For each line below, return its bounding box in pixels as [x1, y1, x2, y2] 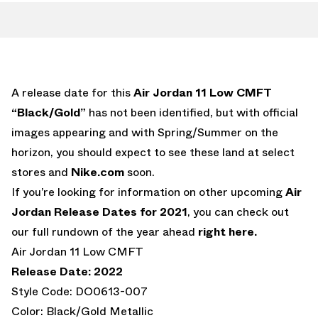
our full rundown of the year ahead [11, 223, 198, 240]
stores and [11, 163, 71, 180]
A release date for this [11, 84, 133, 101]
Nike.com [71, 163, 124, 180]
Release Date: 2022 [11, 263, 123, 280]
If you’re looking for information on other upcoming [11, 183, 285, 200]
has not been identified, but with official [89, 104, 298, 121]
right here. [198, 223, 257, 240]
